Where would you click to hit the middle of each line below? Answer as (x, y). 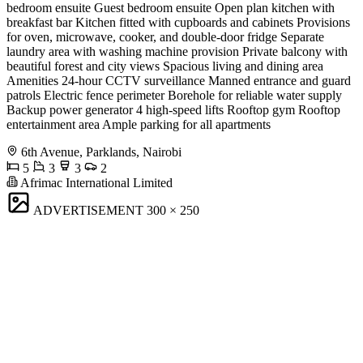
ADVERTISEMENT (88, 211)
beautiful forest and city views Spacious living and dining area (165, 66)
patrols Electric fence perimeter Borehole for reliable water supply (174, 96)
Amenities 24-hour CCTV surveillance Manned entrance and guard (179, 81)
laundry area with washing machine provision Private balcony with (177, 52)
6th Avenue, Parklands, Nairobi (101, 152)
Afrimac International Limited (95, 183)
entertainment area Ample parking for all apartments (139, 125)
